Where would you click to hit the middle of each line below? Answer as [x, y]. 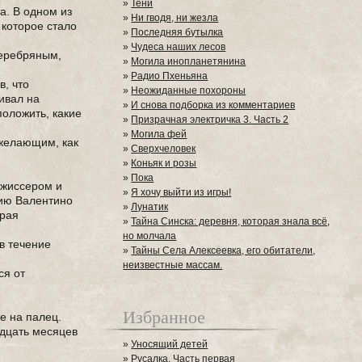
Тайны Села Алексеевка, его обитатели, [223, 250]
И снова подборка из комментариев [213, 105]
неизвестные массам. [173, 265]
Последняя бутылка [177, 32]
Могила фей [159, 134]
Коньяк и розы [164, 163]
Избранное [164, 316]
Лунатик [150, 207]
